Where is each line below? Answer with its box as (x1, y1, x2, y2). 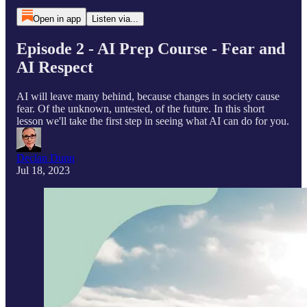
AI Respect (16, 58, 93, 76)
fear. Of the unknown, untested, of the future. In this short (16, 102, 265, 114)
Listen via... (91, 14, 138, 24)
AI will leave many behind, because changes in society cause (16, 90, 280, 102)
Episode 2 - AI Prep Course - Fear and (16, 39, 285, 58)
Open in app (32, 14, 81, 24)
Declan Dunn (16, 151, 75, 164)
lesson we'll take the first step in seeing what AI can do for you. (16, 114, 289, 127)
